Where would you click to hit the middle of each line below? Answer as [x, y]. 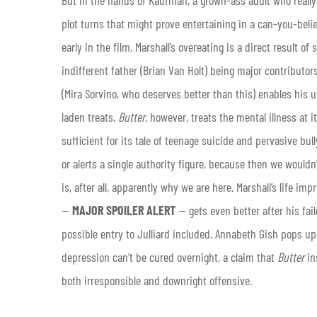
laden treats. [90, 116]
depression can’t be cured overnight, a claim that [169, 257]
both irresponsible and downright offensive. [157, 280]
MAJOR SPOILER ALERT [124, 210]
